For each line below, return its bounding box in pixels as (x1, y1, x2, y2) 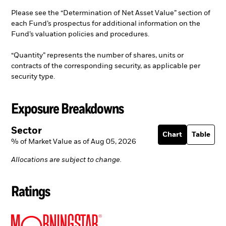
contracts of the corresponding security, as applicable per (11, 63, 200, 70)
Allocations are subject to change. (11, 156, 122, 163)
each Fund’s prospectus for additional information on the (11, 20, 200, 28)
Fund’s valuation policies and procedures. (11, 31, 149, 38)
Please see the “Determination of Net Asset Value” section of (11, 10, 210, 17)
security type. (11, 73, 55, 81)
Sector (11, 127, 42, 136)
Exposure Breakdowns (11, 98, 124, 117)
